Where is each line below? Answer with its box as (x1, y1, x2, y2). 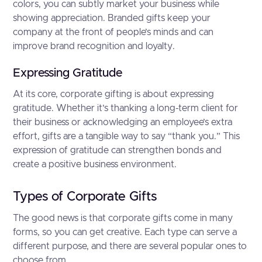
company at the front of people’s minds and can (13, 27, 214, 37)
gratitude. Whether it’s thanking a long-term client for (13, 104, 239, 113)
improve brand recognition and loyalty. (13, 42, 175, 51)
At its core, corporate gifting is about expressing (13, 89, 215, 99)
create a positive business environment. (13, 160, 177, 169)
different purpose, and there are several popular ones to (13, 242, 247, 251)
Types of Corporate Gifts (13, 191, 157, 204)
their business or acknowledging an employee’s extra (13, 118, 233, 127)
